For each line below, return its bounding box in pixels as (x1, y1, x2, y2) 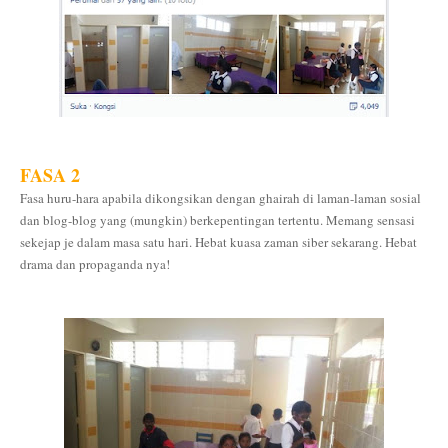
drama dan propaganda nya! (20, 255, 170, 273)
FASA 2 (20, 162, 80, 188)
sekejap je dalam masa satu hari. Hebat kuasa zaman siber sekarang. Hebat (20, 233, 417, 251)
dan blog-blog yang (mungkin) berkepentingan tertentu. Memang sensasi (20, 211, 415, 229)
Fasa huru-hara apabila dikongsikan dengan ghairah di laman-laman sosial (20, 189, 421, 207)
